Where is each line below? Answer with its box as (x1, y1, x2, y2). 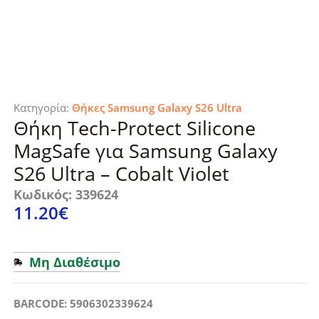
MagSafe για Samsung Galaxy (13, 137, 278, 164)
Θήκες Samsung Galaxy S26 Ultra (71, 100, 242, 115)
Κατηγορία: (13, 100, 72, 115)
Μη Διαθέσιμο (28, 253, 120, 271)
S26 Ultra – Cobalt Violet (13, 160, 229, 187)
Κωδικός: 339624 (13, 186, 118, 204)
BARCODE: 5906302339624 (13, 296, 153, 311)
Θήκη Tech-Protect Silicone (13, 115, 256, 142)
